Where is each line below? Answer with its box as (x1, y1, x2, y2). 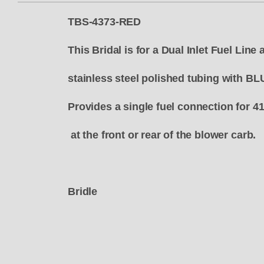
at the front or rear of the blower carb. (68, 129, 256, 141)
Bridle (68, 186, 97, 198)
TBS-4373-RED (68, 16, 153, 28)
